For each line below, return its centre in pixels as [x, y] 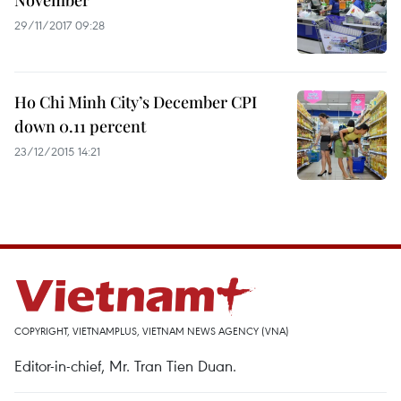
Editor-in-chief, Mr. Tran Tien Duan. [125, 366]
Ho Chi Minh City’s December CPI [136, 102]
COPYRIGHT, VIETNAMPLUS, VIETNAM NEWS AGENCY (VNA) [152, 331]
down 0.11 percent [80, 126]
